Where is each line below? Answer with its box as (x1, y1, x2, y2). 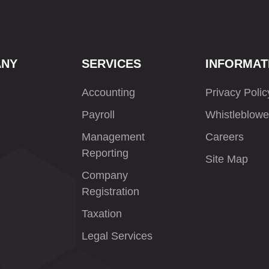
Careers (205, 131, 244, 143)
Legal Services (81, 230, 153, 242)
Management (81, 131, 145, 143)
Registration (81, 186, 139, 198)
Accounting (81, 86, 135, 98)
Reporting (81, 147, 128, 159)
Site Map (205, 153, 249, 165)
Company (81, 169, 128, 181)
